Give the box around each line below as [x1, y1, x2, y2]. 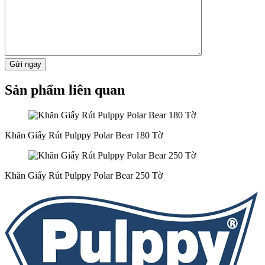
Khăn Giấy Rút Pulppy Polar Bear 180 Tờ [5, 130, 163, 141]
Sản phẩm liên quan [5, 82, 125, 98]
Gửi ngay [9, 60, 41, 69]
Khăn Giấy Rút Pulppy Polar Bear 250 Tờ [5, 170, 163, 181]
